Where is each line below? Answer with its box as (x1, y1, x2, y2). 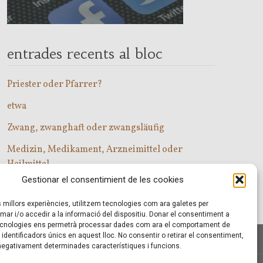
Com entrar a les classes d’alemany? (6, 180, 157, 193)
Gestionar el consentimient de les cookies (21, 174, 184, 185)
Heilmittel (6, 158, 49, 171)
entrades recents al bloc (6, 45, 163, 63)
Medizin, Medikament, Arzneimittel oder (6, 143, 183, 156)
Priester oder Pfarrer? (6, 78, 102, 91)
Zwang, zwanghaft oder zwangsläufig (6, 122, 164, 134)
